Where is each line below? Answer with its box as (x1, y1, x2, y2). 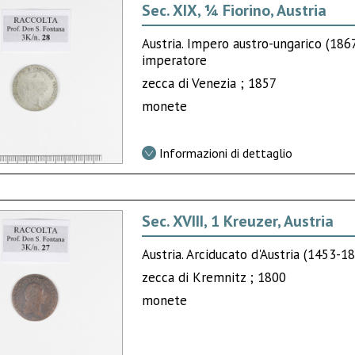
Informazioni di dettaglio (159, 144, 293, 161)
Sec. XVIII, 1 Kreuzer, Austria (142, 210, 334, 231)
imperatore (142, 51, 208, 69)
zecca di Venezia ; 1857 (142, 74, 277, 92)
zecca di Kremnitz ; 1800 (142, 268, 287, 286)
